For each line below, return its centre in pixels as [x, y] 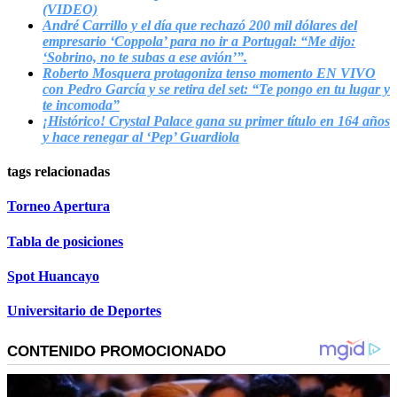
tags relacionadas [58, 172]
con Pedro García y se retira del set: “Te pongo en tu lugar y [216, 89]
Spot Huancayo [53, 276]
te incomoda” [81, 105]
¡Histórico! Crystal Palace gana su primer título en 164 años [216, 121]
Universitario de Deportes [84, 311]
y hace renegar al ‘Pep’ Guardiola [141, 136]
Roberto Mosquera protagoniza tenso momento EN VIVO [209, 73]
